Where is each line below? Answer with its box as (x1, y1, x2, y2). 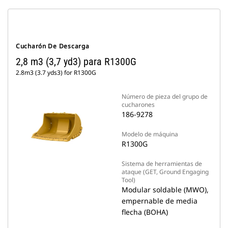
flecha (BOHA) (122, 207, 168, 217)
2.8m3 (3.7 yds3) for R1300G (16, 68, 96, 77)
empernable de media (122, 196, 197, 206)
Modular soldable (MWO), (122, 185, 209, 194)
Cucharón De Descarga (16, 42, 90, 50)
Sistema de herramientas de (122, 159, 202, 168)
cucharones (122, 100, 155, 109)
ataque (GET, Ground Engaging (122, 167, 209, 176)
